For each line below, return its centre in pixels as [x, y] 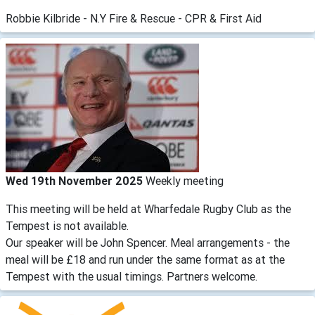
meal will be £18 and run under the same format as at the [145, 259]
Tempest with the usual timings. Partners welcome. [131, 276]
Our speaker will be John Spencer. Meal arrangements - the [148, 242]
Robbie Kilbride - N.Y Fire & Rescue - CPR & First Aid [134, 18]
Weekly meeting [185, 180]
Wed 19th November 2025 [76, 180]
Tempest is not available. [67, 225]
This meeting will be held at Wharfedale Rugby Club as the [148, 208]
